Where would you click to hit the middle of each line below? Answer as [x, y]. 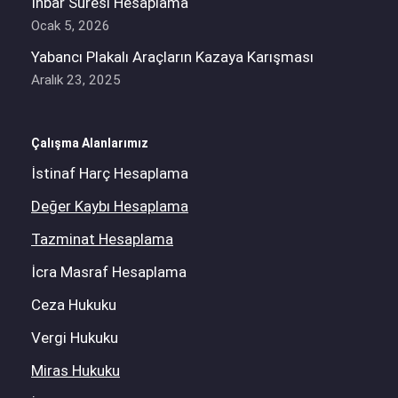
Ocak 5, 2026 [71, 26]
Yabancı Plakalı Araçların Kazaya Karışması [172, 57]
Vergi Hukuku [75, 338]
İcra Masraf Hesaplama [109, 272]
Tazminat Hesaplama [102, 239]
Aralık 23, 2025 [76, 80]
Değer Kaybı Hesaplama [110, 207]
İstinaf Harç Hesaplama [110, 174]
